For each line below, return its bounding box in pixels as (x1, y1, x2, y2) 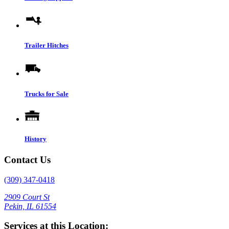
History (25, 134, 47, 143)
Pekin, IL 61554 (4, 201, 56, 211)
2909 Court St (4, 192, 50, 201)
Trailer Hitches (25, 41, 68, 50)
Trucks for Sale (25, 89, 68, 98)
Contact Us (4, 154, 51, 166)
